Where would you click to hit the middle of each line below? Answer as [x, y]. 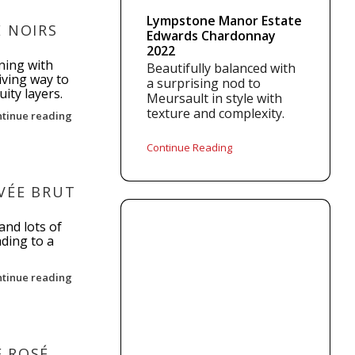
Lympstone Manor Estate [225, 21]
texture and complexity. [216, 113]
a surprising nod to [204, 83]
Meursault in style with [215, 98]
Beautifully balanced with [221, 68]
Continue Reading [190, 147]
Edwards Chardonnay [212, 36]
